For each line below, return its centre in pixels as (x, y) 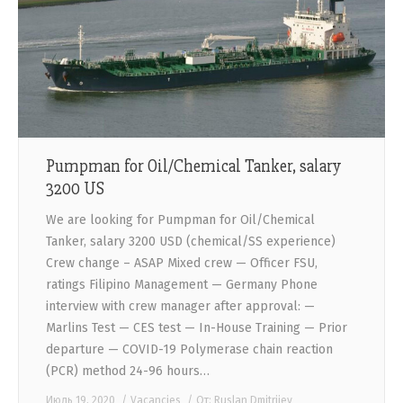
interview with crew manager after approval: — (180, 307)
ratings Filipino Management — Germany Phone (182, 285)
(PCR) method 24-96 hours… (128, 372)
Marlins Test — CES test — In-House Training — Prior (197, 328)
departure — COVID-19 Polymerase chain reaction (189, 350)
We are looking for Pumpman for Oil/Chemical (180, 220)
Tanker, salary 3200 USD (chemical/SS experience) (191, 242)
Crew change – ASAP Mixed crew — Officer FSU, (182, 264)
